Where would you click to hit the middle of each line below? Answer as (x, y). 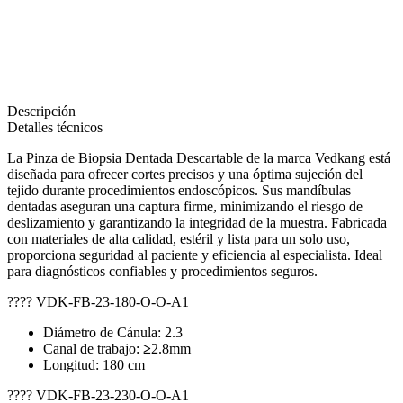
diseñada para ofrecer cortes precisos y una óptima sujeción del (185, 174)
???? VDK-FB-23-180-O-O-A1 (98, 301)
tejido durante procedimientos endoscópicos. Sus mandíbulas (179, 190)
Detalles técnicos (55, 127)
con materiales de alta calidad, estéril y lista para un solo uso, (179, 238)
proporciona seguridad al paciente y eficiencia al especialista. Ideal (195, 255)
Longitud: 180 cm (94, 364)
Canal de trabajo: (93, 348)
